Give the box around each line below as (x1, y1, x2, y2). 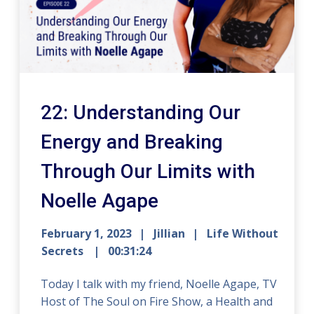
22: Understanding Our (41, 101, 241, 125)
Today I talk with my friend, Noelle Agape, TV (41, 276, 278, 292)
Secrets (41, 243, 87, 259)
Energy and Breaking (41, 130, 224, 154)
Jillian (153, 226, 186, 242)
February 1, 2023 (41, 226, 132, 242)
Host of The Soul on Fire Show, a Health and (41, 294, 273, 310)
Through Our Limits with (41, 160, 256, 184)
